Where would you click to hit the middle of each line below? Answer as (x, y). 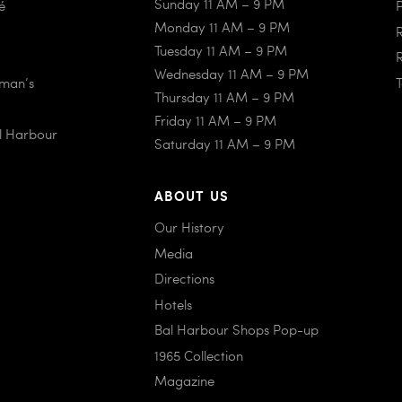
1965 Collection (199, 355)
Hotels (174, 304)
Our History (190, 227)
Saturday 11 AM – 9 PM (225, 143)
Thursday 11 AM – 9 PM (225, 96)
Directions (185, 279)
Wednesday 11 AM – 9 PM (232, 73)
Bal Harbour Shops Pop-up (237, 330)
